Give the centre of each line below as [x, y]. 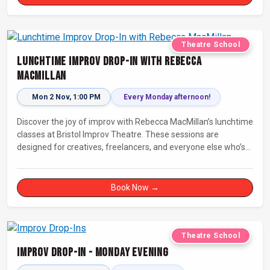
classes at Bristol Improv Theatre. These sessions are [118, 134]
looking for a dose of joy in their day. [84, 159]
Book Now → [135, 187]
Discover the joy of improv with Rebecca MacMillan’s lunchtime [135, 121]
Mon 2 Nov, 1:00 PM [66, 97]
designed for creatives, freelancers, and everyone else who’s [131, 147]
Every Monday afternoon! [167, 97]
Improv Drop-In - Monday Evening [93, 253]
